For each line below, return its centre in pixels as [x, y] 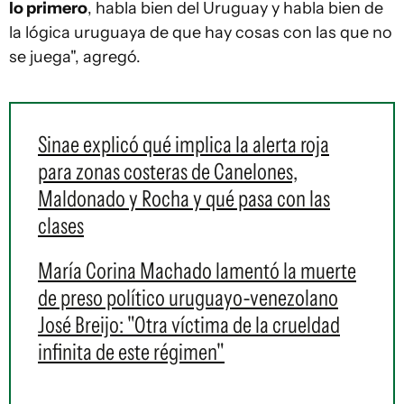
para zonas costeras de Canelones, [168, 172]
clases [61, 226]
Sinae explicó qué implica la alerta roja [184, 145]
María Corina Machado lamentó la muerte [197, 271]
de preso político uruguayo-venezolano [188, 298]
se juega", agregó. [75, 57]
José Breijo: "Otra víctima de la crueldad [189, 325]
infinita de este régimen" [131, 352]
